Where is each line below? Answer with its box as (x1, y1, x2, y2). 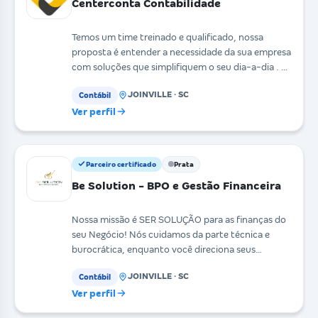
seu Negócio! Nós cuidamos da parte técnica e (72, 229, 270, 240)
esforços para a (72, 258, 137, 270)
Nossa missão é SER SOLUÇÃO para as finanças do (72, 214, 286, 225)
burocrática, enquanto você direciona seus (72, 243, 256, 255)
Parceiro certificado (86, 160, 156, 168)
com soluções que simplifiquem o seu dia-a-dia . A (72, 62, 287, 73)
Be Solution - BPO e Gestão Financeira (72, 179, 281, 192)
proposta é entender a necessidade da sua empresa (72, 47, 291, 58)
